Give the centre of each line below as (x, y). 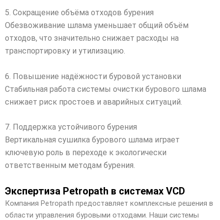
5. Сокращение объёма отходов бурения (79, 13)
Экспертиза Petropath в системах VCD (95, 191)
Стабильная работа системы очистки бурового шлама (106, 89)
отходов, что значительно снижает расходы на (92, 38)
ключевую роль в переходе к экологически (86, 153)
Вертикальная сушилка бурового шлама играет (92, 140)
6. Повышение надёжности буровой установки (93, 76)
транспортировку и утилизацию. (65, 51)
